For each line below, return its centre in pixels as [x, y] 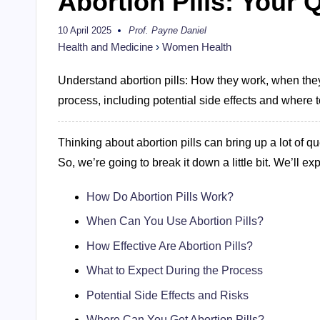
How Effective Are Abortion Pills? [170, 246]
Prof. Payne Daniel [167, 30]
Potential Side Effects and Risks [167, 295]
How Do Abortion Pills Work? [160, 197]
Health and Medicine [105, 47]
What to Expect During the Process [175, 271]
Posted [142, 35]
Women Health [197, 47]
